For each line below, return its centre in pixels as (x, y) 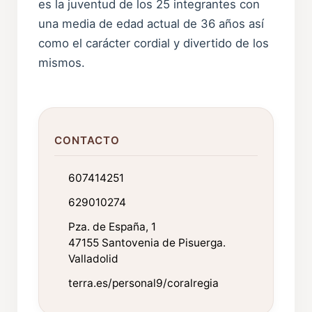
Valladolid (94, 259)
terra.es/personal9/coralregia (144, 283)
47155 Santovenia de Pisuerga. (147, 243)
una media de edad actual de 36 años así (151, 23)
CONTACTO (87, 141)
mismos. (62, 62)
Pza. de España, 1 (112, 227)
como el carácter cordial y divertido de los (154, 43)
